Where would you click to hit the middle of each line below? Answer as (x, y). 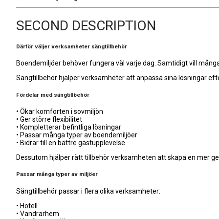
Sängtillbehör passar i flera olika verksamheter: (88, 191)
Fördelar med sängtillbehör (53, 95)
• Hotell (27, 206)
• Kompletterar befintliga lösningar (69, 127)
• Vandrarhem (38, 213)
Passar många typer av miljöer (57, 174)
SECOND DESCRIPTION (86, 25)
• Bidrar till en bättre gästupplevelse (71, 143)
